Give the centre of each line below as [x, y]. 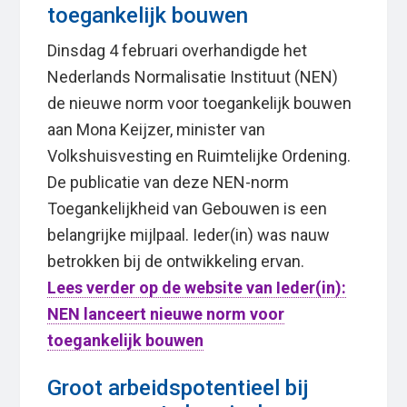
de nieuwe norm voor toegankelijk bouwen [200, 104]
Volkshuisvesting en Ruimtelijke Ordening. [199, 156]
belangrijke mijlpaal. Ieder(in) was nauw [189, 235]
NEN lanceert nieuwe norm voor [166, 314]
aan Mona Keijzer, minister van [157, 130]
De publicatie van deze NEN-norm [169, 183]
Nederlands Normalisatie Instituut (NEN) [193, 77]
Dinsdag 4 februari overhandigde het [178, 51]
